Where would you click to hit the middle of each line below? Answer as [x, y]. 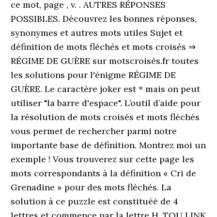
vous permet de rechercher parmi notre [94, 131]
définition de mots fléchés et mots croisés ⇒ [103, 47]
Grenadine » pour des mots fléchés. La [91, 187]
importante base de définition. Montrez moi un [108, 145]
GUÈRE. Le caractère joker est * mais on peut [106, 89]
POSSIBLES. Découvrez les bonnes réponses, [104, 19]
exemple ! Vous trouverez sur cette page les [103, 159]
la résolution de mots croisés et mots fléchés [105, 117]
